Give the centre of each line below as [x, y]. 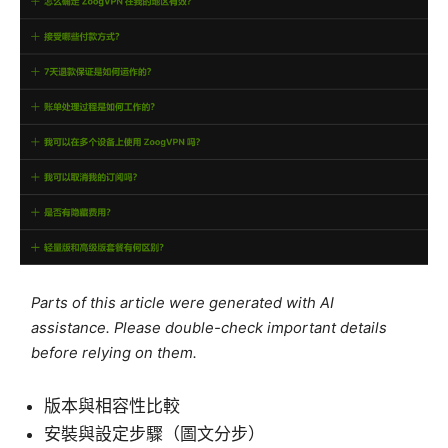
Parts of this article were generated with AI [183, 302]
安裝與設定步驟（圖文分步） [154, 433]
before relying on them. [114, 352]
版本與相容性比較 [112, 405]
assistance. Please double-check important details [209, 327]
